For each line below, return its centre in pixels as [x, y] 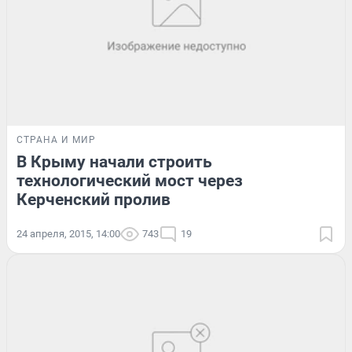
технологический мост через [130, 181]
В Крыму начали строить [114, 162]
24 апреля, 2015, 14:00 [68, 234]
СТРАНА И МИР [56, 140]
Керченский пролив [93, 200]
